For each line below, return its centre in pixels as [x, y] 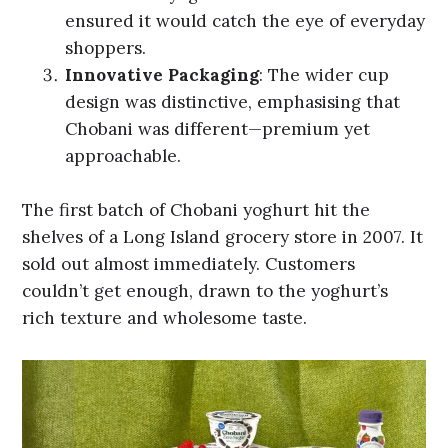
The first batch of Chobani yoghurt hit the [196, 210]
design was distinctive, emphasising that [233, 101]
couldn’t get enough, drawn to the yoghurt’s [205, 291]
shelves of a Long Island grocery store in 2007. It [223, 237]
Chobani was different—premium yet [218, 128]
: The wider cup [324, 74]
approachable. [123, 155]
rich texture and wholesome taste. [165, 318]
